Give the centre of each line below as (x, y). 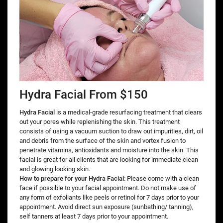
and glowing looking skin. (56, 169)
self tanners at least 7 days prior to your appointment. (94, 217)
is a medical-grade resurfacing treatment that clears (129, 112)
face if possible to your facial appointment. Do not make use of (108, 188)
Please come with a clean (163, 179)
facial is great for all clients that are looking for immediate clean (109, 160)
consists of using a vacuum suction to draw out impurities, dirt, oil (111, 131)
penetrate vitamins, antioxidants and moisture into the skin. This (109, 150)
